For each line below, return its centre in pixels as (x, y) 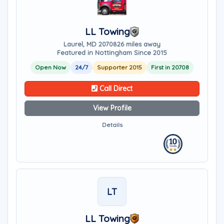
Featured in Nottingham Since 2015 (112, 52)
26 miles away (139, 44)
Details (112, 125)
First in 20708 (170, 67)
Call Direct (115, 88)
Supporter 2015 (119, 67)
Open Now (50, 67)
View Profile (112, 108)
